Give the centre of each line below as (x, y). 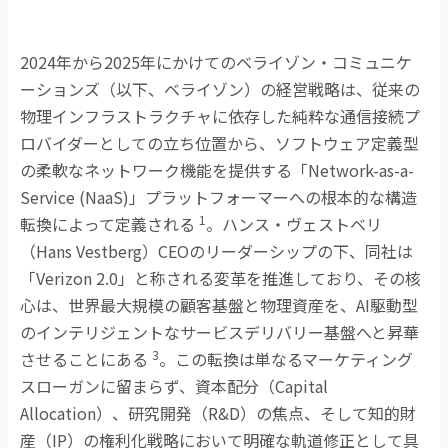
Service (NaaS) (75, 197)
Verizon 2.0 (77, 278)
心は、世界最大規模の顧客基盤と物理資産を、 (188, 305)
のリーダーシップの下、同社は (301, 251)
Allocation (58, 413)
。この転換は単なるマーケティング (286, 359)
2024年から (62, 62)
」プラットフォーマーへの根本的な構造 (273, 197)
